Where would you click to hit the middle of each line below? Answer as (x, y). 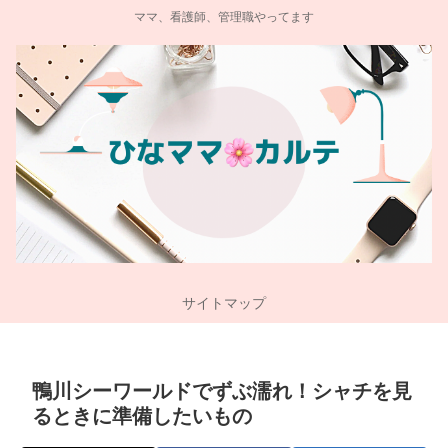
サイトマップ (224, 303)
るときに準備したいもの (142, 416)
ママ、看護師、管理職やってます (224, 17)
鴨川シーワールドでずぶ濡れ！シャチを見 (222, 391)
